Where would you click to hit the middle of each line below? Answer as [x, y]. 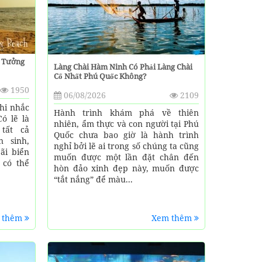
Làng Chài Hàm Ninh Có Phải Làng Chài [123, 66]
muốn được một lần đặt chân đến [126, 157]
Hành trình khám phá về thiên [126, 112]
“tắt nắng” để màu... [93, 179]
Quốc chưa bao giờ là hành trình [126, 135]
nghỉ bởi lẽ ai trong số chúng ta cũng [126, 146]
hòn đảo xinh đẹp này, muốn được [126, 168]
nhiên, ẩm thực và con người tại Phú [126, 123]
